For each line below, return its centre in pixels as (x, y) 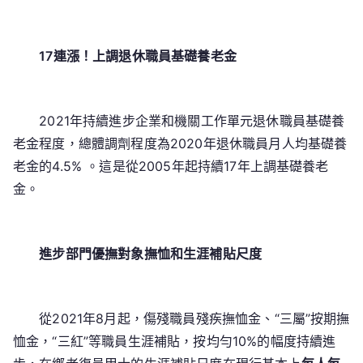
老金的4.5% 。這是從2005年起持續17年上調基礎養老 (171, 166)
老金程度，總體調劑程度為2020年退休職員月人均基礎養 (180, 143)
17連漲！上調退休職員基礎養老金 (138, 56)
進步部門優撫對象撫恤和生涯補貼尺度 (151, 254)
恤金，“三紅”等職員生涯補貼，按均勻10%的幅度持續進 (175, 341)
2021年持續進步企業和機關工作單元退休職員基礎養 (179, 121)
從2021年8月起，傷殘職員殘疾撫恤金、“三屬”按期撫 (181, 318)
